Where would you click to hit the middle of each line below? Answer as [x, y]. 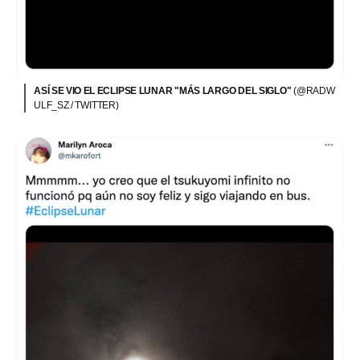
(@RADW [314, 90]
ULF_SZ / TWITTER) [76, 105]
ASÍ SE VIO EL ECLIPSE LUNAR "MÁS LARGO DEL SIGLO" [164, 90]
